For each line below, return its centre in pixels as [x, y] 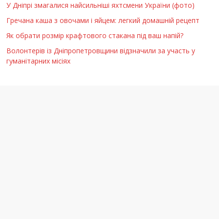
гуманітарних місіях [39, 61]
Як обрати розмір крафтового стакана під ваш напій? [95, 35]
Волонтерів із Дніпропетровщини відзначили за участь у [101, 50]
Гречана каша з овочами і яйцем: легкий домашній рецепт [103, 20]
